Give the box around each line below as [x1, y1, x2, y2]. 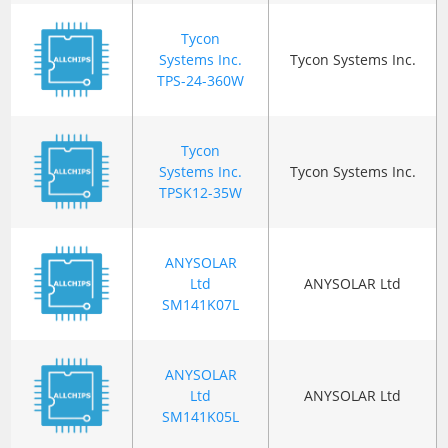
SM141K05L [162, 407, 240, 427]
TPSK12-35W [159, 183, 243, 203]
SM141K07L [162, 295, 240, 315]
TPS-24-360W [157, 71, 245, 91]
